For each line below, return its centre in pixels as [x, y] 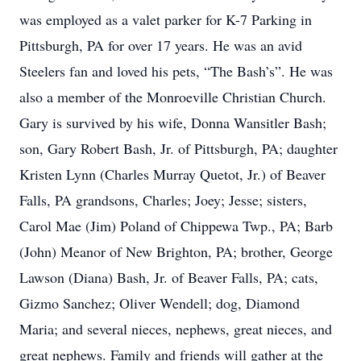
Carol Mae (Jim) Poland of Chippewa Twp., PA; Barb [176, 226]
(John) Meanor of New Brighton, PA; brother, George [176, 251]
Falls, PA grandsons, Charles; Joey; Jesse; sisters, [163, 200]
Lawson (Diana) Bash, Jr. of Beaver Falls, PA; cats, [169, 277]
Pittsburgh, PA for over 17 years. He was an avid [161, 45]
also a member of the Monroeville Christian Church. [173, 97]
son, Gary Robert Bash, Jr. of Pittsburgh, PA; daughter [178, 148]
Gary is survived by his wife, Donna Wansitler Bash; [173, 122]
